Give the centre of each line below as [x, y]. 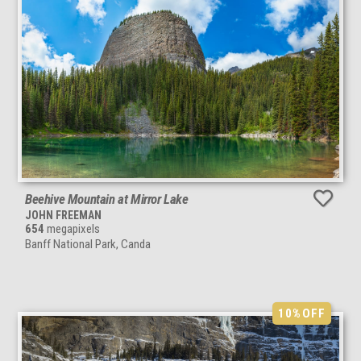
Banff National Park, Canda [88, 245]
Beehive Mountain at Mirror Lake [107, 199]
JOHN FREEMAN [63, 216]
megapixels [72, 229]
